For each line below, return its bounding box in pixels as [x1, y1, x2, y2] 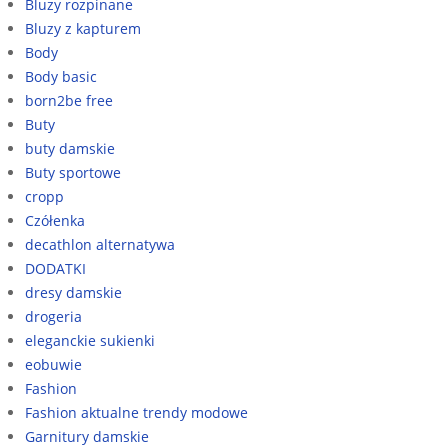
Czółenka [25, 210, 85, 230]
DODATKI [25, 258, 86, 278]
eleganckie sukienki [25, 330, 155, 350]
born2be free [25, 90, 113, 110]
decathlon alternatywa [25, 234, 175, 254]
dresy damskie [25, 282, 122, 302]
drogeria [25, 306, 82, 326]
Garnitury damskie [25, 426, 149, 446]
